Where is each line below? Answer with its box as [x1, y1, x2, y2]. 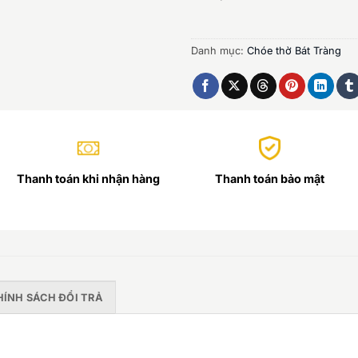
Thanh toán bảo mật [215, 172, 325, 186]
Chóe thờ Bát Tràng [247, 44, 341, 57]
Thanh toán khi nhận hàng [16, 172, 160, 186]
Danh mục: [191, 44, 247, 57]
